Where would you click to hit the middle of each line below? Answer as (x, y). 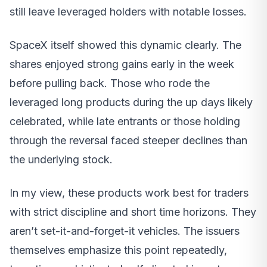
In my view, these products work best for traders (129, 193)
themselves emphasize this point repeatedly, (118, 250)
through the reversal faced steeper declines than (128, 140)
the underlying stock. (61, 159)
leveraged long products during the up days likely (131, 102)
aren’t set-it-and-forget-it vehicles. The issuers (125, 231)
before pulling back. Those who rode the (110, 83)
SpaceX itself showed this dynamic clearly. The (125, 45)
